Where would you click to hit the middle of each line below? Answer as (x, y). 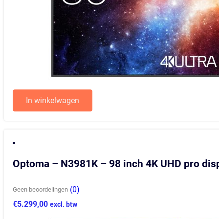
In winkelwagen (53, 100)
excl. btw (64, 205)
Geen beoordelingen (41, 190)
